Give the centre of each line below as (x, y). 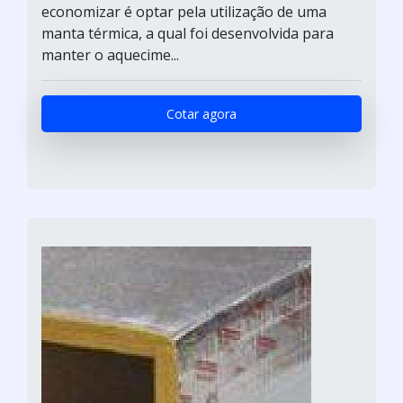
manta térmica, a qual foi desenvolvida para (188, 33)
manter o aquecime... (110, 54)
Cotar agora (201, 113)
